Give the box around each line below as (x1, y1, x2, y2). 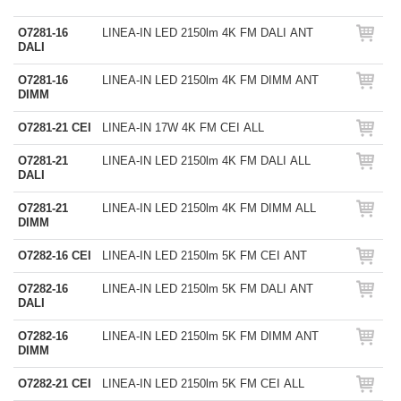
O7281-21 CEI (18, 121, 91, 134)
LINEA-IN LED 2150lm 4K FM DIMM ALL (102, 201, 316, 215)
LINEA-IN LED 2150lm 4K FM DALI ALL (102, 154, 311, 167)
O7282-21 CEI (18, 377, 91, 390)
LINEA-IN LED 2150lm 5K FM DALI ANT (102, 282, 313, 295)
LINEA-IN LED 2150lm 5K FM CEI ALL (102, 377, 304, 390)
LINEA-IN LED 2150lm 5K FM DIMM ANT (102, 329, 319, 343)
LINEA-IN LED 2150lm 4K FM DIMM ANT (102, 73, 319, 87)
